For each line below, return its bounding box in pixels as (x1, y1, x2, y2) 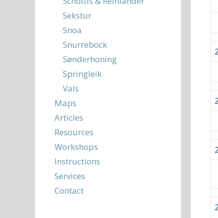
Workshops (54, 141, 98, 152)
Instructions (54, 156, 100, 167)
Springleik (63, 68, 102, 79)
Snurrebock (63, 39, 107, 50)
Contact (54, 185, 84, 196)
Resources (54, 127, 93, 138)
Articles (54, 112, 83, 123)
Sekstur (63, 10, 91, 21)
